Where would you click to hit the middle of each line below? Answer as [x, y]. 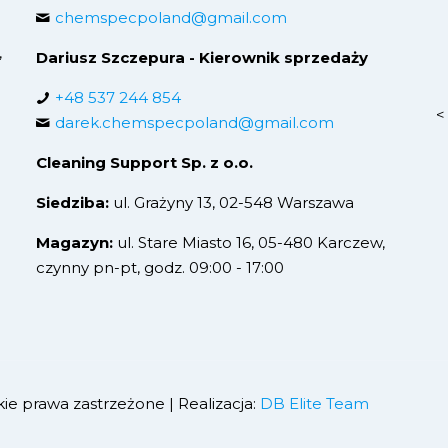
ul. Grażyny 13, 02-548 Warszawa [231, 202]
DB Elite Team [314, 403]
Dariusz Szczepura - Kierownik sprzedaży [201, 57]
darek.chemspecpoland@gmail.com [194, 122]
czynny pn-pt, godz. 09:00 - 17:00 [159, 267]
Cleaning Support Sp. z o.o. [144, 162]
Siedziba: [72, 202]
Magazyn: [74, 242]
